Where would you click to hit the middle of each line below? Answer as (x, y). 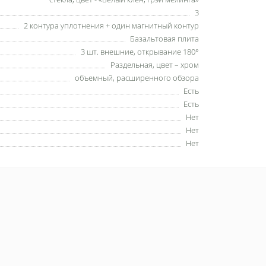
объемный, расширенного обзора (137, 78)
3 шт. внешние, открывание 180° (140, 52)
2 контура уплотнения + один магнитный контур (111, 26)
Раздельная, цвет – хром (155, 65)
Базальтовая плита (164, 39)
